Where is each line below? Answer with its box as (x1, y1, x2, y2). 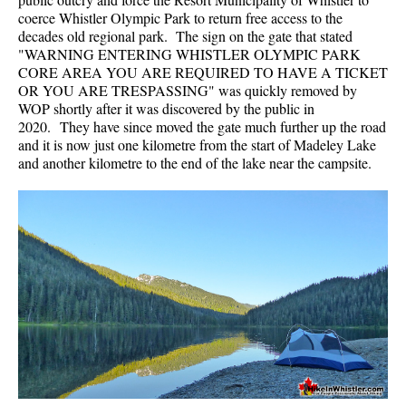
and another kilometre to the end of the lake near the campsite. (18, 153, 372, 173)
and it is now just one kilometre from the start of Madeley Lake (18, 135, 376, 155)
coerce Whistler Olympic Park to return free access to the (18, 8, 343, 28)
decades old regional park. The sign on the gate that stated (18, 26, 353, 46)
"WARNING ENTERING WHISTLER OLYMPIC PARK (18, 44, 361, 64)
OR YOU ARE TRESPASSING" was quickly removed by (18, 81, 357, 101)
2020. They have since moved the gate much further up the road (18, 117, 386, 137)
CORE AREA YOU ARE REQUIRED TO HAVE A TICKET (18, 63, 388, 82)
